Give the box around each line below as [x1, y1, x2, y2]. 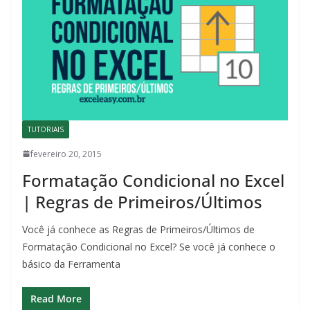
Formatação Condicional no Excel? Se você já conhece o [22, 239, 275, 253]
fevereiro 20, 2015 [30, 147, 102, 160]
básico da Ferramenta [22, 257, 120, 271]
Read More [30, 291, 82, 305]
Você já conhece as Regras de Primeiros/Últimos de [22, 222, 255, 236]
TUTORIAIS [28, 124, 64, 134]
